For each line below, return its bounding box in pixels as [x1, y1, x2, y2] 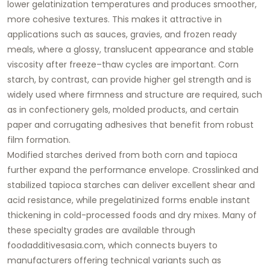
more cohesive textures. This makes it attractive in [7, 13, 222, 25]
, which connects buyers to [104, 239, 218, 251]
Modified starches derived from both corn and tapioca [7, 148, 237, 161]
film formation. [7, 133, 71, 146]
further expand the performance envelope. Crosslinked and [7, 163, 259, 176]
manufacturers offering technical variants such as [7, 254, 221, 266]
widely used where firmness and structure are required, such [7, 88, 262, 101]
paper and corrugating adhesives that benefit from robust [7, 118, 254, 131]
